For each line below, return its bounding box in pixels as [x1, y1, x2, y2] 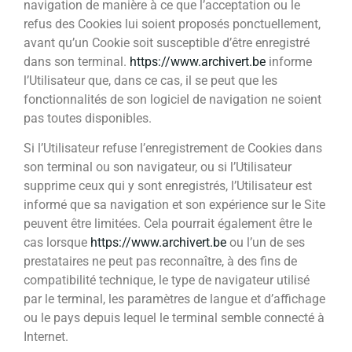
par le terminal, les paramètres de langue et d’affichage [24, 291, 325, 307]
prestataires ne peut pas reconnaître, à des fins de [24, 254, 297, 269]
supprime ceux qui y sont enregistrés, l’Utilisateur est [24, 178, 312, 194]
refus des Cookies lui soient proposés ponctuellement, [24, 16, 321, 32]
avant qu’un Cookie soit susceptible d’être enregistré [24, 35, 310, 51]
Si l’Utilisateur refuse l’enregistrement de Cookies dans [24, 141, 322, 156]
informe [266, 54, 312, 70]
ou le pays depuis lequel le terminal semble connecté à [24, 310, 324, 326]
